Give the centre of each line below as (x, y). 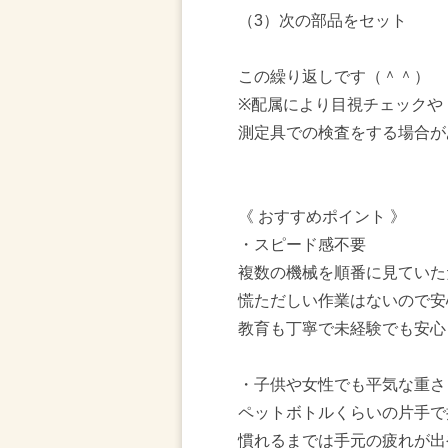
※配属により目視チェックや (340, 104)
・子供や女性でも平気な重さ (342, 384)
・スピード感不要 (302, 244)
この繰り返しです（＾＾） (334, 76)
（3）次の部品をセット (322, 20)
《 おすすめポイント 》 (322, 216)
